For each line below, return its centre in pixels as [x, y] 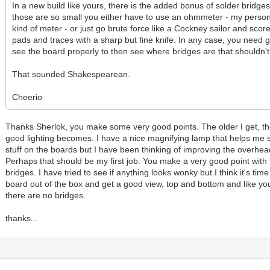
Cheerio [27, 97]
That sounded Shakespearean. [71, 74]
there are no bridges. [46, 196]
